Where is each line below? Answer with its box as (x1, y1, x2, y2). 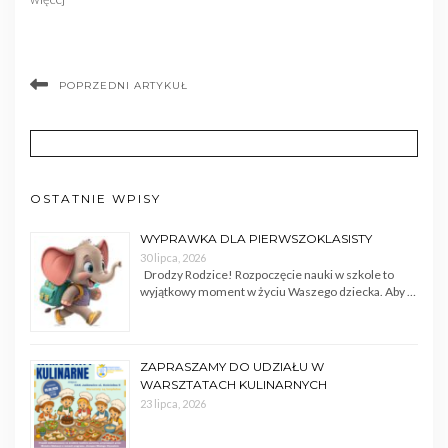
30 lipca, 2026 (140, 251, 206, 265)
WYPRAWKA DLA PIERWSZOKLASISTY (140, 231, 372, 247)
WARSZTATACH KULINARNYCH (140, 377, 327, 393)
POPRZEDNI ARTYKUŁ (59, 79, 188, 93)
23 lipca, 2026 (140, 397, 206, 411)
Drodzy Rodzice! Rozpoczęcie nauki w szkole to (140, 267, 394, 283)
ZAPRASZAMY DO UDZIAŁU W (140, 359, 324, 375)
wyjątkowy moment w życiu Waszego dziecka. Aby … (140, 284, 416, 300)
